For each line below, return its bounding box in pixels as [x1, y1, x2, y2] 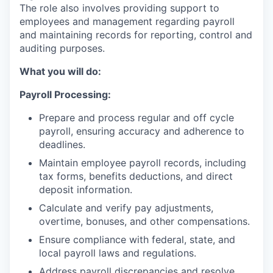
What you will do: [19, 65, 101, 77]
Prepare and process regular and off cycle [39, 112, 234, 124]
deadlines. [39, 138, 85, 151]
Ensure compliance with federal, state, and [39, 233, 235, 246]
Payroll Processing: [19, 88, 111, 101]
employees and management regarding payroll [19, 15, 235, 27]
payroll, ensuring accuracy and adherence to [39, 125, 244, 137]
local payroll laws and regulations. [39, 247, 196, 259]
